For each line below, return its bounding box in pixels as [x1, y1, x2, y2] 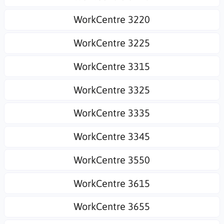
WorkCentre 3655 [73, 200, 150, 212]
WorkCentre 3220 [73, 13, 150, 25]
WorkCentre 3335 [73, 107, 150, 119]
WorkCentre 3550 [73, 153, 150, 165]
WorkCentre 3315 [73, 60, 150, 72]
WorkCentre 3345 [73, 130, 150, 142]
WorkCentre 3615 [73, 177, 150, 189]
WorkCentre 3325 [73, 83, 150, 95]
